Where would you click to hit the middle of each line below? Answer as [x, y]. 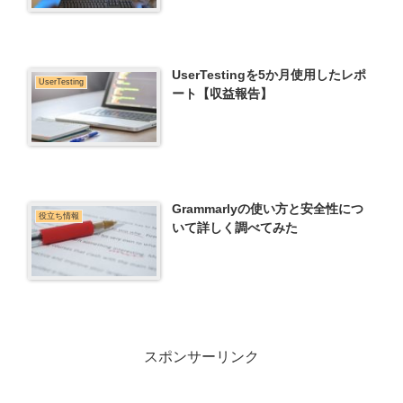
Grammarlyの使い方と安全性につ [268, 208]
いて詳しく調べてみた [235, 227]
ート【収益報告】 [223, 93]
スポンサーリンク [201, 357]
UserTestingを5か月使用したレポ [269, 74]
